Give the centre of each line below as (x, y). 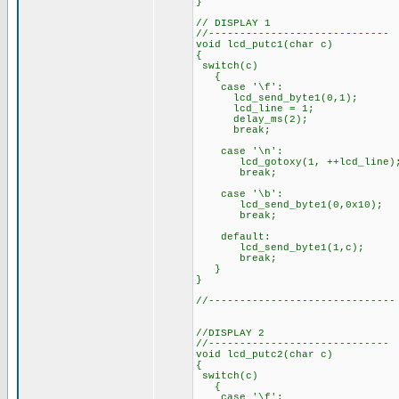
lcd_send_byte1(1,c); (280, 248)
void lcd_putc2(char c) (265, 354)
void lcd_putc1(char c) (265, 45)
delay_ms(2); (252, 119)
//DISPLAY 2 (230, 333)
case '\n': (240, 151)
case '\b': (240, 194)
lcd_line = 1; (255, 109)
